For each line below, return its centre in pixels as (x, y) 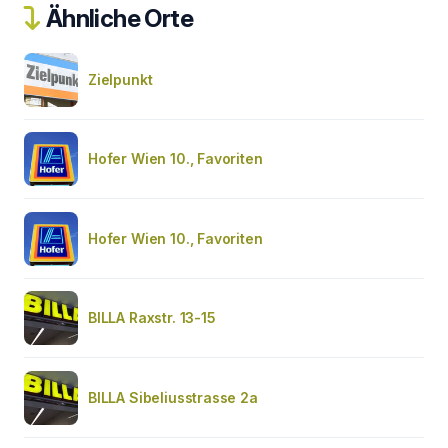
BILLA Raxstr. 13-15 (152, 317)
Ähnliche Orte (117, 18)
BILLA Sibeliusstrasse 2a (173, 397)
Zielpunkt (120, 79)
